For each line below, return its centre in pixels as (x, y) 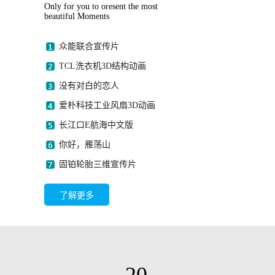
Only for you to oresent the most (101, 6)
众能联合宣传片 (89, 46)
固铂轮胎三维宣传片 (98, 164)
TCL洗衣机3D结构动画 (103, 66)
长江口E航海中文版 (96, 125)
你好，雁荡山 (85, 145)
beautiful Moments (77, 16)
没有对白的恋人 (89, 86)
